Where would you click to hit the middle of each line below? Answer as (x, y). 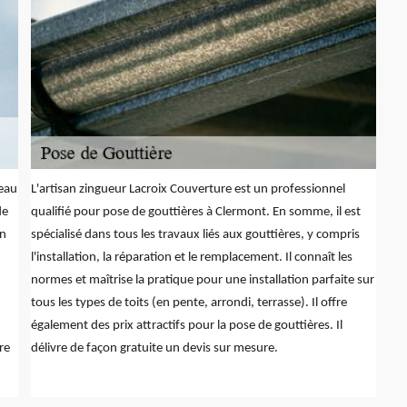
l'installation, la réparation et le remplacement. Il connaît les (191, 257)
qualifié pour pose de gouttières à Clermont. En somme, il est (195, 212)
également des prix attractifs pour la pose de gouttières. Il (186, 325)
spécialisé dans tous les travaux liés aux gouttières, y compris (195, 234)
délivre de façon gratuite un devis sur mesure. (154, 348)
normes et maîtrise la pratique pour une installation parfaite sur (202, 280)
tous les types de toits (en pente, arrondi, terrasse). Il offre (189, 303)
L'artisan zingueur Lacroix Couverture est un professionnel (188, 189)
